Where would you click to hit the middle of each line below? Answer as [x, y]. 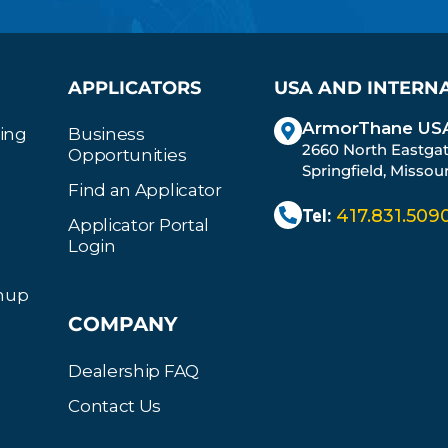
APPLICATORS [135, 88]
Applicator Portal [139, 225]
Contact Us [115, 406]
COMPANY [123, 324]
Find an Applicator [145, 190]
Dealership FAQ [133, 371]
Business [106, 134]
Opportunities [127, 155]
